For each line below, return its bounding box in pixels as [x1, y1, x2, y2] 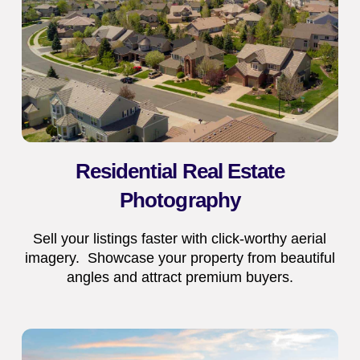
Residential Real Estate [75, 158, 285, 183]
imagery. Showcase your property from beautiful [24, 249, 335, 266]
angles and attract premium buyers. [66, 268, 293, 285]
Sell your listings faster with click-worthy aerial [33, 230, 327, 247]
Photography [120, 187, 240, 212]
